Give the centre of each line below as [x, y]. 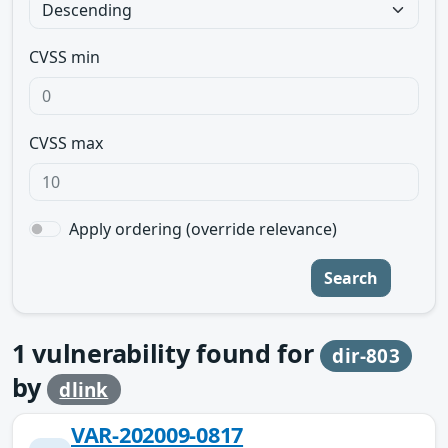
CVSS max [66, 143]
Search [351, 278]
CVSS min [64, 57]
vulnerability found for [173, 353]
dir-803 [366, 356]
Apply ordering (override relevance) [203, 229]
